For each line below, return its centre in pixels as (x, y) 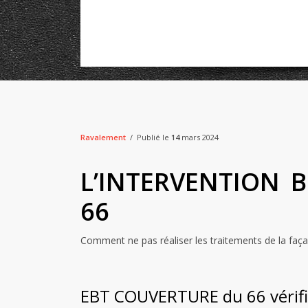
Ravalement (103, 137)
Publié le (154, 137)
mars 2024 (199, 137)
